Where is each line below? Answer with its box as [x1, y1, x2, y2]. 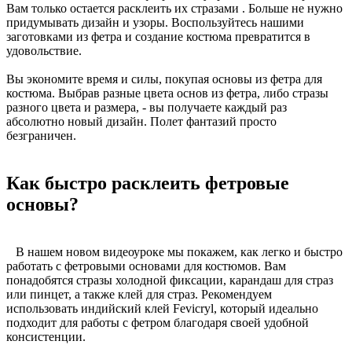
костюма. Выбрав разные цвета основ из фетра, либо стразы [6, 86, 328, 101]
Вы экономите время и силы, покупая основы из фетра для [6, 72, 322, 86]
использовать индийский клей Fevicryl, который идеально [6, 301, 318, 315]
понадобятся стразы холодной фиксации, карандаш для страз [6, 273, 333, 287]
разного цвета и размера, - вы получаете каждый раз [6, 101, 287, 115]
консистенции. [6, 329, 86, 343]
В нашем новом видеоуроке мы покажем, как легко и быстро [6, 244, 343, 258]
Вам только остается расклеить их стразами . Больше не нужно [6, 2, 343, 16]
